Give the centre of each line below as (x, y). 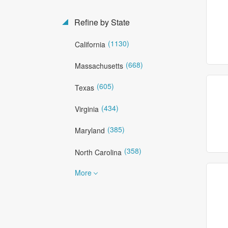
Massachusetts (99, 66)
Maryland (90, 131)
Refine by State (101, 22)
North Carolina (98, 152)
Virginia (87, 109)
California (90, 44)
